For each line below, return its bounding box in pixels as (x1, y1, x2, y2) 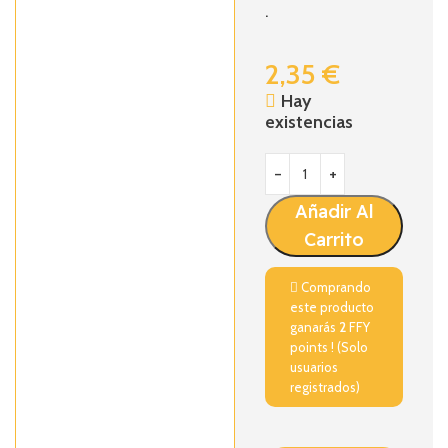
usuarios (290, 359, 339, 375)
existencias (265, 111, 354, 133)
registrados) (290, 379, 361, 395)
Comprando (298, 279, 372, 295)
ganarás (290, 319, 340, 335)
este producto (290, 299, 375, 315)
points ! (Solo (290, 339, 369, 355)
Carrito (304, 228, 365, 251)
